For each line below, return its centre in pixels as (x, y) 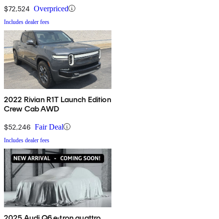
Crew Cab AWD (32, 109)
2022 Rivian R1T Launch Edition (58, 99)
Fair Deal (49, 127)
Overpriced (51, 8)
